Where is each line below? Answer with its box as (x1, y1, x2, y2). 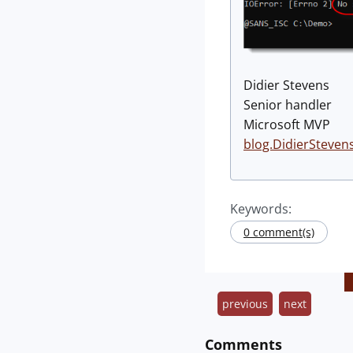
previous (222, 296, 268, 312)
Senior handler (243, 96, 332, 114)
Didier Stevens (243, 76, 329, 95)
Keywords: (230, 200, 292, 218)
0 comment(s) (243, 225, 314, 240)
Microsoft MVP (243, 116, 330, 134)
